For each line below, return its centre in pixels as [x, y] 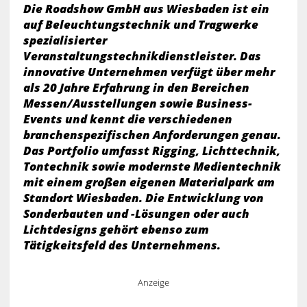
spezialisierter [65, 40]
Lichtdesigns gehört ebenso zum [116, 229]
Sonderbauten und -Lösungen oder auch [136, 213]
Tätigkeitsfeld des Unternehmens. [122, 245]
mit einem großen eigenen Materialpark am [149, 182]
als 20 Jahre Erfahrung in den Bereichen [136, 87]
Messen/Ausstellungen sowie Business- [137, 103]
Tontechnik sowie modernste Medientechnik [152, 166]
